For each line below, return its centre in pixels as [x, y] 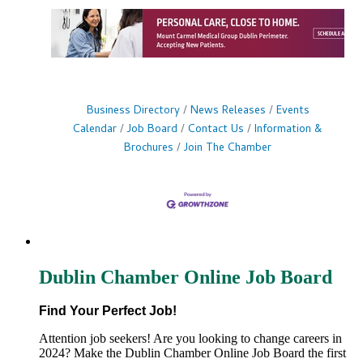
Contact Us [216, 130]
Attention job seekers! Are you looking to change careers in [190, 339]
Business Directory [133, 111]
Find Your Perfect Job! [108, 311]
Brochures [149, 148]
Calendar [95, 130]
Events [293, 111]
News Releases [228, 111]
